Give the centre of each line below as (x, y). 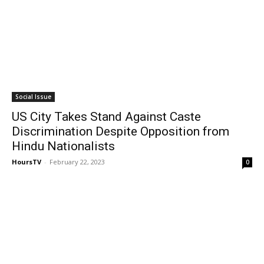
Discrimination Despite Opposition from (121, 131)
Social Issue (33, 97)
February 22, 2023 (77, 162)
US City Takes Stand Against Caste (106, 117)
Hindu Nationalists (63, 146)
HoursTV (27, 162)
